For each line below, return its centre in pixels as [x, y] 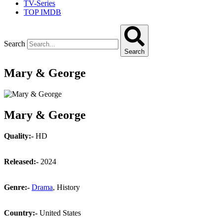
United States [59, 213]
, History [66, 187]
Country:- [21, 213]
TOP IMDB [42, 12]
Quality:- [19, 136]
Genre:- [17, 187]
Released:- [21, 161]
